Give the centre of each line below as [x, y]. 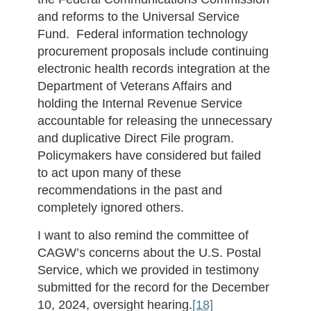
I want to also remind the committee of [143, 235]
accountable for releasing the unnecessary [154, 121]
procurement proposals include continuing [153, 51]
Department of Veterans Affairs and [134, 86]
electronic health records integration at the [153, 69]
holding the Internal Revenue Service [140, 103]
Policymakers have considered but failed [149, 155]
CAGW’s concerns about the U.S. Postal [149, 253]
